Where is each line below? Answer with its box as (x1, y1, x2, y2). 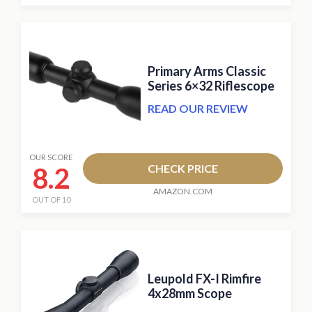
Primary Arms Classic (148, 63, 267, 79)
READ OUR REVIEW (148, 101, 249, 115)
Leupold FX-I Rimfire (148, 270, 262, 286)
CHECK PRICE (148, 162, 218, 175)
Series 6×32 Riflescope (148, 77, 275, 93)
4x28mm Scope (148, 285, 233, 301)
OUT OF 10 (31, 195, 70, 205)
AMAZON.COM (153, 186, 212, 197)
